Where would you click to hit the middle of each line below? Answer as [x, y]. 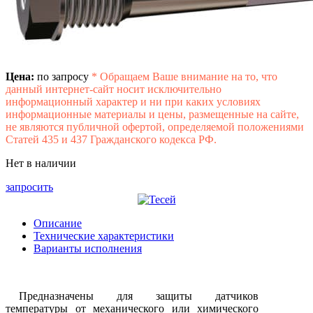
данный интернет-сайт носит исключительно [114, 89]
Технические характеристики [104, 236]
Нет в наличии [41, 163]
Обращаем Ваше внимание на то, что [189, 77]
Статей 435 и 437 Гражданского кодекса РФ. [111, 140]
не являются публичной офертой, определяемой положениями [155, 127]
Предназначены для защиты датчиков [138, 296]
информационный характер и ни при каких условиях [133, 102]
